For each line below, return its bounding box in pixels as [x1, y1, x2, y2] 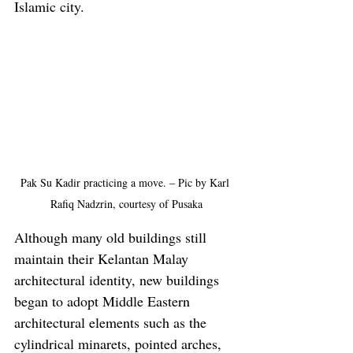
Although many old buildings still [14, 228, 210, 247]
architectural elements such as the [14, 313, 210, 333]
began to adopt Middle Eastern [14, 292, 194, 311]
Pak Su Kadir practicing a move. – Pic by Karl [20, 175, 232, 191]
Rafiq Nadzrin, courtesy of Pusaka [50, 196, 203, 212]
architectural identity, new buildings [14, 270, 223, 290]
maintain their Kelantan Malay [14, 249, 192, 269]
